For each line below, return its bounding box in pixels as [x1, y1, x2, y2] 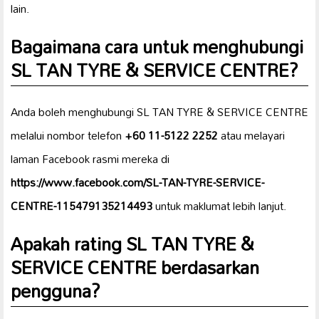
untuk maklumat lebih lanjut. [152, 194, 286, 217]
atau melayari [218, 123, 285, 147]
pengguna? [11, 271, 100, 309]
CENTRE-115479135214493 [11, 194, 152, 217]
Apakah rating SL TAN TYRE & [11, 224, 254, 262]
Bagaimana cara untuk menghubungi [11, 27, 303, 65]
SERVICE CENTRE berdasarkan [11, 248, 259, 286]
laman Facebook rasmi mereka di [11, 147, 169, 170]
